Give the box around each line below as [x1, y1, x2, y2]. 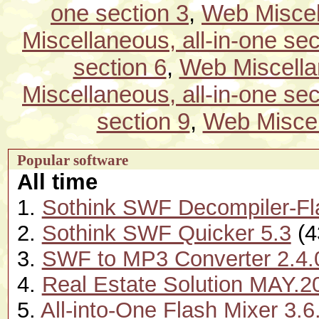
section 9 [96, 108, 190, 135]
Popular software [16, 152, 128, 169]
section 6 [73, 54, 167, 80]
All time [16, 169, 98, 194]
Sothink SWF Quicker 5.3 [41, 221, 291, 246]
